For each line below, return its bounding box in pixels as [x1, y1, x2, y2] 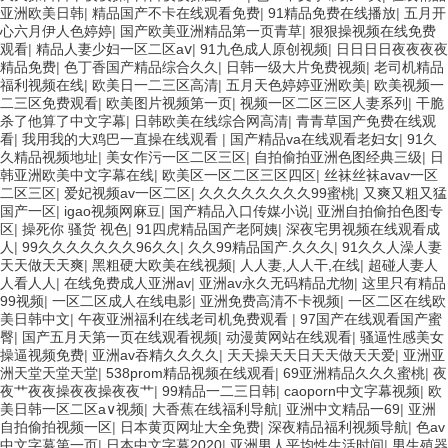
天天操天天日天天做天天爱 [227, 346, 395, 363]
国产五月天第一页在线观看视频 [22, 328, 218, 345]
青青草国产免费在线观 [296, 112, 436, 129]
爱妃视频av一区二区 [64, 184, 191, 201]
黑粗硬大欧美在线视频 [92, 256, 232, 273]
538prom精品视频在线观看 [106, 364, 275, 381]
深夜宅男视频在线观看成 [286, 220, 440, 237]
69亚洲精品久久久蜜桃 [283, 364, 425, 381]
